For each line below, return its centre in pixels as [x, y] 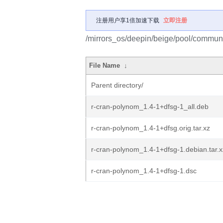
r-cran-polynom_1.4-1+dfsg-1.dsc [144, 171]
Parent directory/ [117, 85]
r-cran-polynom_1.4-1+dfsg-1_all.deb [150, 107]
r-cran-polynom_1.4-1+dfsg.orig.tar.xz [151, 128]
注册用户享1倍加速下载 [128, 20]
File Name [105, 65]
